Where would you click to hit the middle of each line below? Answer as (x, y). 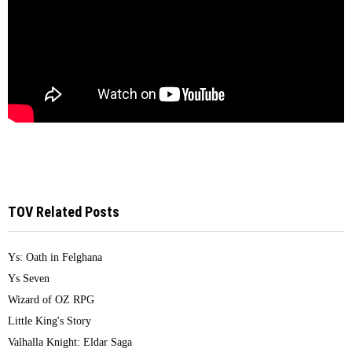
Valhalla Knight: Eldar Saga (70, 343)
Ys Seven (29, 279)
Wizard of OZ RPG (51, 300)
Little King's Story (49, 321)
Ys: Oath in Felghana (55, 258)
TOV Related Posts (64, 212)
